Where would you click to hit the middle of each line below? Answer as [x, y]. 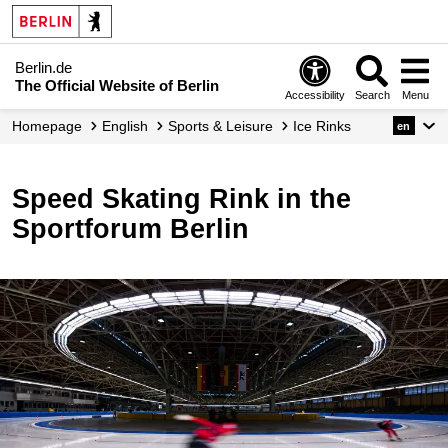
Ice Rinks [324, 126]
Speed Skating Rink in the [21, 199]
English [129, 126]
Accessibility [315, 94]
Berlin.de [43, 67]
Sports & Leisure [225, 126]
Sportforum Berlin [130, 229]
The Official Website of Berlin [117, 85]
